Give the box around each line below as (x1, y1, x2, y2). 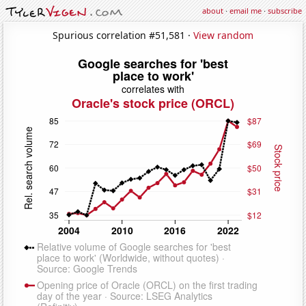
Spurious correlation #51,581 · (53, 28, 193, 42)
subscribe (268, 5, 302, 16)
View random (193, 28, 253, 42)
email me (229, 5, 262, 16)
